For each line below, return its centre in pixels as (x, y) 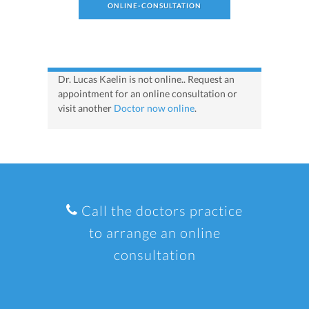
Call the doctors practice (160, 211)
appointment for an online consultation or (148, 94)
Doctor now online (154, 108)
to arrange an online (154, 233)
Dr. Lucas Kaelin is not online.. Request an (146, 79)
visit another (86, 108)
